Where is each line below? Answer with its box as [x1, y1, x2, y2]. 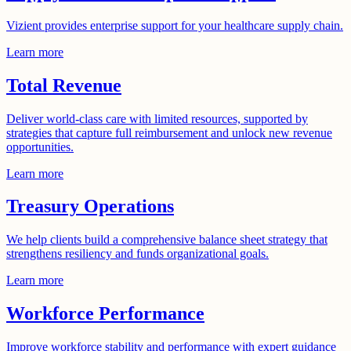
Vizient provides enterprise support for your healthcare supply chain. [6, 18, 343, 32]
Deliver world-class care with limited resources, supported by [6, 111, 308, 125]
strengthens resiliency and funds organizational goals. [6, 247, 269, 261]
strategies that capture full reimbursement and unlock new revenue [6, 125, 332, 139]
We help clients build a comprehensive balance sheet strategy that [6, 233, 327, 247]
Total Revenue [6, 74, 121, 96]
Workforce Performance [6, 303, 204, 324]
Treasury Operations [6, 196, 174, 217]
